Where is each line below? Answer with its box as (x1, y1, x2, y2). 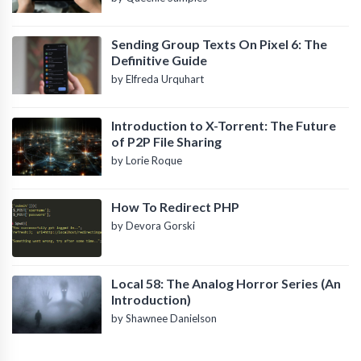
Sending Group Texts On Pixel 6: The (110, 36, 327, 52)
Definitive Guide (110, 52, 207, 68)
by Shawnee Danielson (110, 312, 217, 325)
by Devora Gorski (110, 219, 195, 232)
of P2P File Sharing (110, 134, 222, 149)
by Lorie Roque (110, 154, 182, 167)
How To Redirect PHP (110, 199, 239, 214)
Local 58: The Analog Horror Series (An (110, 276, 341, 291)
